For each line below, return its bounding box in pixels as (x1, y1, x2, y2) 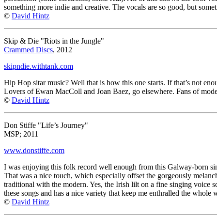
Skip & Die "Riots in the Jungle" (4, 36, 104, 45)
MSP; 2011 (4, 129, 38, 138)
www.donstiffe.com (4, 146, 64, 155)
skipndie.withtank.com (4, 62, 73, 70)
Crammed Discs (4, 45, 53, 54)
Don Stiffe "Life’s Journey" (4, 121, 88, 129)
